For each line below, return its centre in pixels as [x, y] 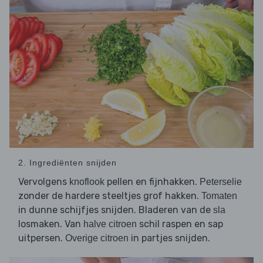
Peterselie [221, 182]
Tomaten [219, 196]
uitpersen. [42, 238]
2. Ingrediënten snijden [68, 163]
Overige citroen [97, 238]
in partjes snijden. [169, 238]
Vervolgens [44, 182]
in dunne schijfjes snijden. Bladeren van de [116, 210]
